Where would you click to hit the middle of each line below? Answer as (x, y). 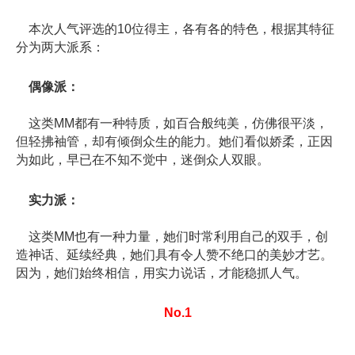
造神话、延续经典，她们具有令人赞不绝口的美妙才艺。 (174, 254)
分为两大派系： (60, 48)
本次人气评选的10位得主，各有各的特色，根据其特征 (175, 29)
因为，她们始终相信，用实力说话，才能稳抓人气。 (162, 273)
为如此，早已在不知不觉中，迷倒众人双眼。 (143, 160)
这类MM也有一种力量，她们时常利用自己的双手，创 (172, 236)
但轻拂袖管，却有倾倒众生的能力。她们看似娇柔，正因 (174, 142)
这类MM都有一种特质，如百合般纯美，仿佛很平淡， (172, 124)
